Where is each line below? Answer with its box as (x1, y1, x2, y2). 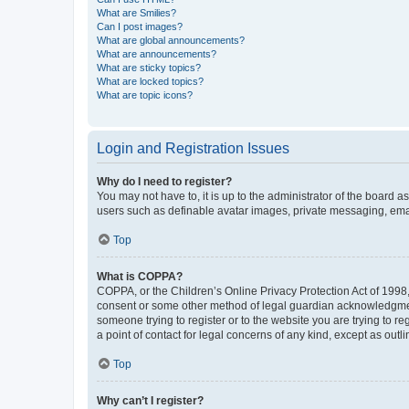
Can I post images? (97, 21, 183, 32)
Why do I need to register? (97, 175, 232, 188)
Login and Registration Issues (97, 141, 289, 156)
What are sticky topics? (97, 62, 201, 73)
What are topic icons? (97, 89, 193, 100)
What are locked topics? (97, 76, 204, 87)
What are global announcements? (97, 35, 245, 46)
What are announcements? (97, 48, 216, 59)
